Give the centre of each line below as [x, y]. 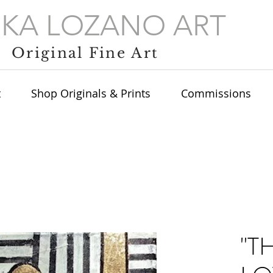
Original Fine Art [85, 53]
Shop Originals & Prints [91, 94]
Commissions [216, 94]
